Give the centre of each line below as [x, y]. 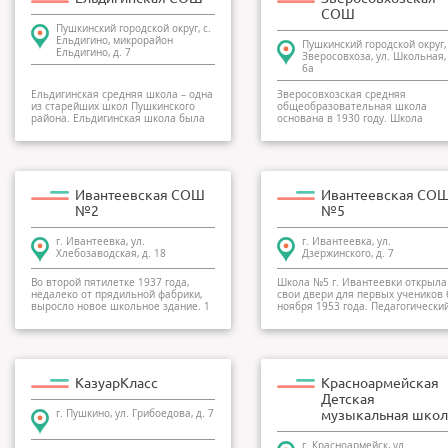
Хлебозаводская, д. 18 [111, 253]
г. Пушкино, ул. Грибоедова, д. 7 [135, 413]
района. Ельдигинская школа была [118, 118]
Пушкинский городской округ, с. [133, 28]
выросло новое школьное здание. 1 [120, 306]
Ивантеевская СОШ [140, 195]
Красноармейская [380, 383]
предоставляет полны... [336, 130]
